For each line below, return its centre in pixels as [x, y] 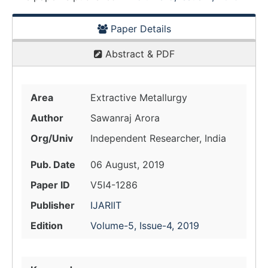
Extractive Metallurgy [139, 98]
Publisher [53, 205]
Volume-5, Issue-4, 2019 [145, 226]
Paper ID [50, 185]
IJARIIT [106, 205]
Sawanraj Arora [125, 118]
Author [47, 118]
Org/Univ [52, 138]
